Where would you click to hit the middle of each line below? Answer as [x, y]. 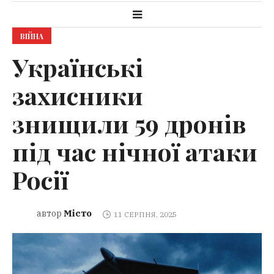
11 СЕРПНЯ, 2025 [145, 214]
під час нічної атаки [135, 152]
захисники [78, 95]
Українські [78, 67]
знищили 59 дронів [129, 124]
